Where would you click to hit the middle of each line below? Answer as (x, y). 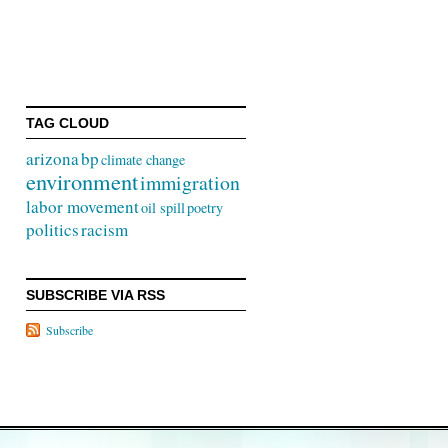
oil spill (163, 207)
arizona (52, 158)
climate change (143, 159)
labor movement (82, 206)
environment (82, 180)
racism (104, 229)
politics (52, 229)
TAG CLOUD (67, 122)
